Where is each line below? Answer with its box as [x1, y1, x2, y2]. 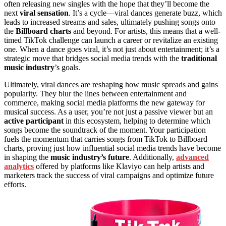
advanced [176, 153, 209, 162]
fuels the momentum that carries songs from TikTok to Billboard [4, 135, 207, 144]
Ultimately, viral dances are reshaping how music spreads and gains [4, 80, 218, 89]
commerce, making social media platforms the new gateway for [4, 98, 205, 107]
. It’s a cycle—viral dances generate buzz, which [69, 9, 222, 18]
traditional [181, 54, 217, 63]
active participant [4, 117, 64, 126]
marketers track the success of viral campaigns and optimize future [4, 171, 214, 180]
